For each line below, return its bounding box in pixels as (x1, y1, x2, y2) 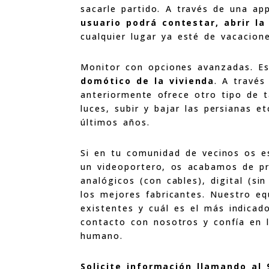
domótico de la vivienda (80, 74, 215, 86)
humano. (80, 229, 123, 241)
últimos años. (80, 116, 150, 128)
